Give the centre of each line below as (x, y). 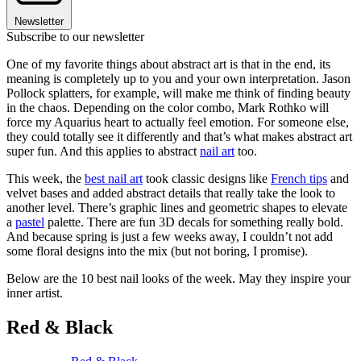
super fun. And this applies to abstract (103, 151)
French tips (299, 179)
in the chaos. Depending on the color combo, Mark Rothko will (168, 108)
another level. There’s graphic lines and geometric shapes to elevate (177, 208)
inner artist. (35, 293)
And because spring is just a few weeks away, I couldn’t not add (170, 237)
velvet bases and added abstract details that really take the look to (171, 193)
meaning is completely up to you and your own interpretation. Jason (178, 79)
